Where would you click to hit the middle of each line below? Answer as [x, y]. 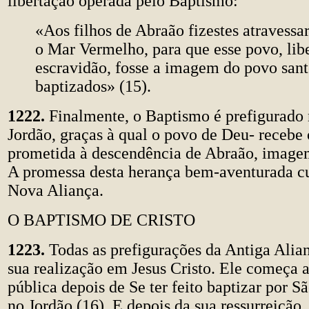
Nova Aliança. [56, 190]
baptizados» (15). [93, 86]
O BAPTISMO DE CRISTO [101, 220]
